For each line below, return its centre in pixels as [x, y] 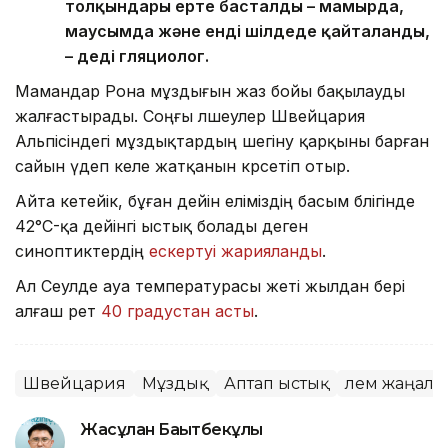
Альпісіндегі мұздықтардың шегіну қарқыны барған [222, 140]
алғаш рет [58, 310]
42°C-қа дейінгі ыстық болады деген [161, 225]
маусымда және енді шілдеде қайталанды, [247, 30]
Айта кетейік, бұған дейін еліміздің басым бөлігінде [215, 200]
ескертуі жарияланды [235, 250]
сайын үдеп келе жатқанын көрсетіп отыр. [182, 165]
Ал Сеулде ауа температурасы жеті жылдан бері [210, 285]
